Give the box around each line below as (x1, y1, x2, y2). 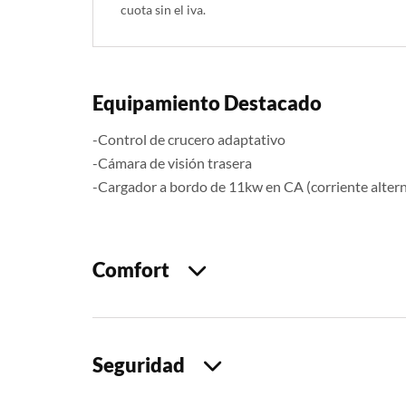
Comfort (92, 256, 188, 282)
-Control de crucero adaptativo (92, 130, 285, 148)
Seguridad (92, 352, 203, 377)
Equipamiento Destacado (92, 90, 322, 115)
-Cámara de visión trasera (92, 153, 252, 171)
